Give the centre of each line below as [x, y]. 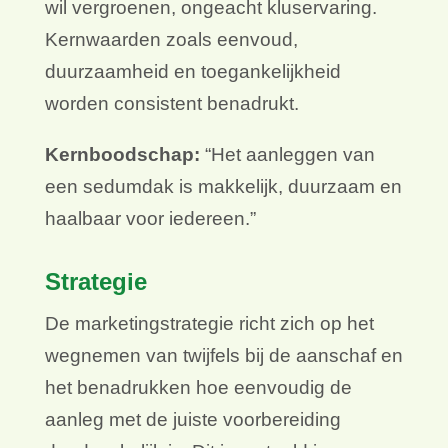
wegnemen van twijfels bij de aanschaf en [223, 356]
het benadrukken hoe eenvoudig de [198, 388]
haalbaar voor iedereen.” [150, 219]
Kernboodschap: [122, 155]
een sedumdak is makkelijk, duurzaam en [223, 187]
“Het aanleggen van [287, 155]
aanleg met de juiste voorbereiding [192, 420]
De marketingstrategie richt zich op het [209, 324]
